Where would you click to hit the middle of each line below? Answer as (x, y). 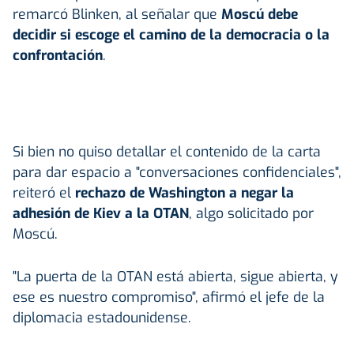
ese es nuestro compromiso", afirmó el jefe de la (169, 297)
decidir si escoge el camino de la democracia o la (171, 34)
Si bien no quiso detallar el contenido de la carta (167, 151)
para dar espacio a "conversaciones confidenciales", (177, 172)
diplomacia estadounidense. (102, 317)
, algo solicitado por (251, 213)
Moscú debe (260, 14)
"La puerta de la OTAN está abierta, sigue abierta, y (175, 276)
